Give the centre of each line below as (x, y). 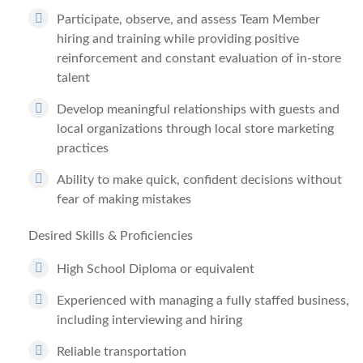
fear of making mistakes (124, 199)
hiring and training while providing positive (178, 39)
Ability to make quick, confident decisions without (199, 180)
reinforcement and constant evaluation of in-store (199, 58)
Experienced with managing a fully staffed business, (203, 301)
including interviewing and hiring (149, 320)
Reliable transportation (122, 352)
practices (83, 148)
